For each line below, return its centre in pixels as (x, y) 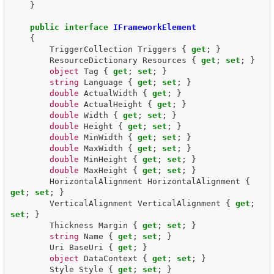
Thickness (71, 225)
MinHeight (106, 159)
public (44, 27)
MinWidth (103, 137)
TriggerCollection (91, 49)
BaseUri (86, 247)
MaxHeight (106, 170)
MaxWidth (103, 148)
